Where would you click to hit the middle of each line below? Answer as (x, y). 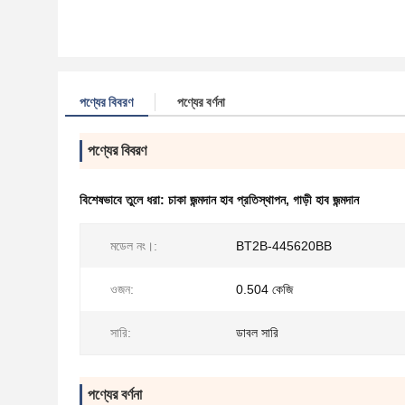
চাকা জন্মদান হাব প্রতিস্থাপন (227, 200)
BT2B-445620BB (284, 246)
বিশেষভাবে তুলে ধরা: (124, 200)
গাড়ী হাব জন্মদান (326, 200)
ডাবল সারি (257, 333)
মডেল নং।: (134, 246)
